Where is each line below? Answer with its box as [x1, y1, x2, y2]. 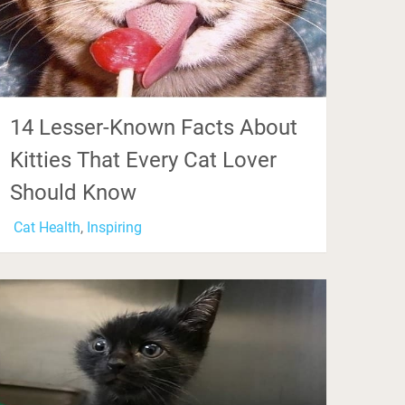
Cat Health [14, 219, 81, 237]
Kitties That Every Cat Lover [10, 147, 278, 174]
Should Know [10, 180, 137, 206]
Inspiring [87, 219, 143, 237]
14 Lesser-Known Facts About [10, 115, 298, 141]
